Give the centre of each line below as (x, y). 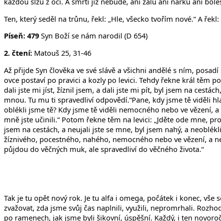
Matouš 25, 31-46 (63, 53)
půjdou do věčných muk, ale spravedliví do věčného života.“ (104, 149)
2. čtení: (19, 53)
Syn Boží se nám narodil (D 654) (94, 36)
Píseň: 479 (22, 36)
